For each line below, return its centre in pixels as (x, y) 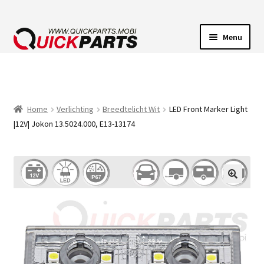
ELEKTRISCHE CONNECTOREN (76, 162)
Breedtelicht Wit (131, 109)
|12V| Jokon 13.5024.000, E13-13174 (74, 124)
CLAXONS (32, 131)
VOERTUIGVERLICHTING (63, 69)
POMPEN (32, 100)
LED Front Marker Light (208, 109)
